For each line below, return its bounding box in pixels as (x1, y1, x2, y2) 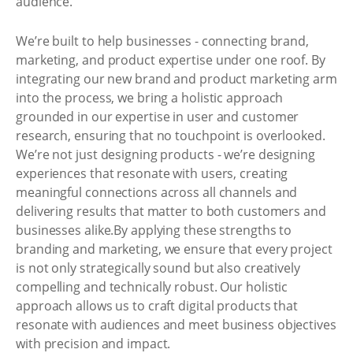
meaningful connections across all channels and (16, 183, 298, 201)
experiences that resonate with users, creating (16, 164, 288, 182)
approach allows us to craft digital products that (16, 296, 299, 314)
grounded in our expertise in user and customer (16, 107, 299, 125)
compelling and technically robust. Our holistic (16, 277, 288, 295)
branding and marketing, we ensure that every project (16, 240, 333, 258)
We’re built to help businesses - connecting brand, (16, 32, 309, 50)
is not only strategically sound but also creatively (16, 258, 300, 277)
